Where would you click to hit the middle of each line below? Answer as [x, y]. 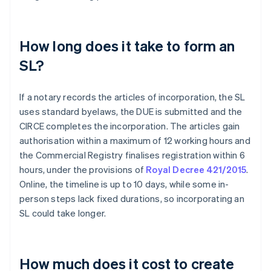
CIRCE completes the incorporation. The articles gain [130, 126]
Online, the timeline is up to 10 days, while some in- [124, 184]
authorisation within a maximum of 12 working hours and [135, 141]
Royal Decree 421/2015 [196, 170]
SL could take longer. [63, 213]
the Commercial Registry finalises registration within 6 [132, 155]
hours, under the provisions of [83, 170]
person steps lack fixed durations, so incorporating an [132, 199]
